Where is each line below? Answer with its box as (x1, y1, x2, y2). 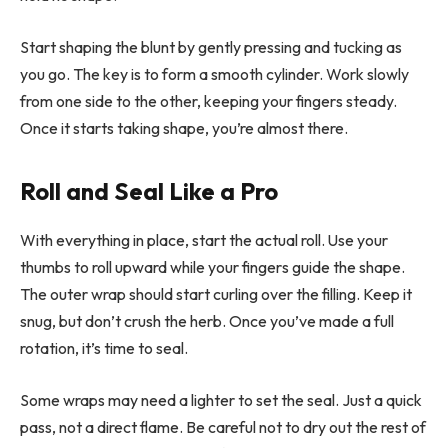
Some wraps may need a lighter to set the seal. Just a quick (20, 389, 422, 410)
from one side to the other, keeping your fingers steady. (20, 90, 397, 111)
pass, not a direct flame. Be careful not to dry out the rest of (20, 416, 426, 437)
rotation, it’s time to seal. (20, 338, 188, 359)
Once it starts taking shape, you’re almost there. (20, 117, 348, 138)
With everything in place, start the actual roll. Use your (20, 230, 388, 251)
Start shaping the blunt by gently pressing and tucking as (20, 36, 402, 57)
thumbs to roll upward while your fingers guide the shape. (20, 257, 405, 278)
